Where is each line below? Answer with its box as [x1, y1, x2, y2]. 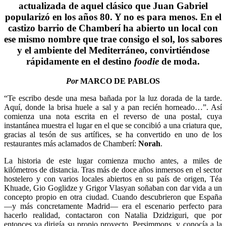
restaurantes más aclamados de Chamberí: [4, 139, 138, 148]
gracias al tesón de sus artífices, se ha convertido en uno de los [4, 130, 222, 139]
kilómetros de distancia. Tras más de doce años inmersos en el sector [4, 165, 222, 174]
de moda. [159, 55, 200, 67]
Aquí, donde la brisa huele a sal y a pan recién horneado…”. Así [4, 102, 222, 111]
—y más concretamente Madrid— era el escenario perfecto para [4, 201, 222, 210]
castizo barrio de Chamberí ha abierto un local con [8, 22, 218, 33]
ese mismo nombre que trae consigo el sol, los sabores [4, 33, 222, 44]
